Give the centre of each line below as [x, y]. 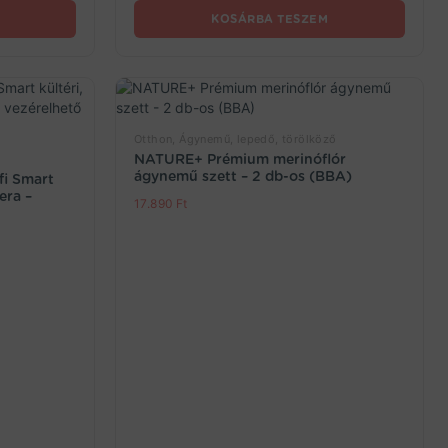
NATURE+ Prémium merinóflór [240, 159]
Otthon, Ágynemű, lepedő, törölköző [235, 139]
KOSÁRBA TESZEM [269, 19]
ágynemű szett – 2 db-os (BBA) [243, 176]
